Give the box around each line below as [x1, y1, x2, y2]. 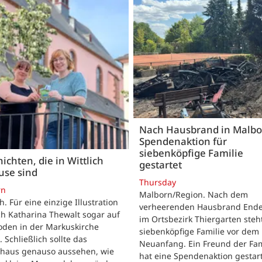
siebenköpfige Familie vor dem [139, 225, 259, 237]
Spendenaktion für [139, 135, 227, 149]
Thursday [139, 176, 176, 188]
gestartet [139, 158, 182, 172]
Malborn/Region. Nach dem [139, 188, 248, 200]
